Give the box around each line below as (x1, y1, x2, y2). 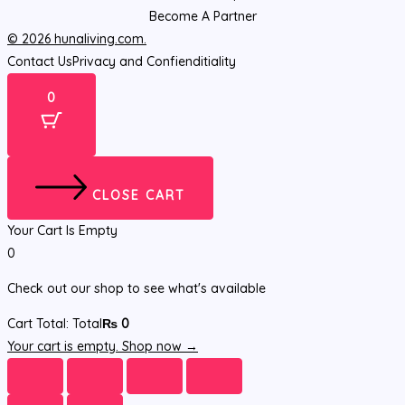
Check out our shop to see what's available (7, 280, 266, 297)
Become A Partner (148, 8, 257, 25)
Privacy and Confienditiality (72, 53, 236, 71)
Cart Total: (7, 316, 72, 333)
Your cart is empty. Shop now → (7, 338, 198, 355)
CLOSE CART (92, 187, 186, 204)
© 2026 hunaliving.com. (7, 31, 146, 48)
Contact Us (7, 53, 72, 71)
